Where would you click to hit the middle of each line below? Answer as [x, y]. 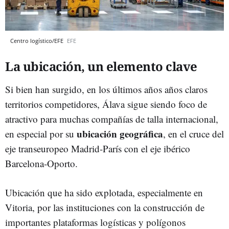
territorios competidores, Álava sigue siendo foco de [106, 104]
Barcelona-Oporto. [41, 163]
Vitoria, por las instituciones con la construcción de [105, 207]
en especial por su [40, 133]
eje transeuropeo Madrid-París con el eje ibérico [98, 148]
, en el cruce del [193, 133]
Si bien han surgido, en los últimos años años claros [106, 89]
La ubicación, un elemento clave [101, 66]
